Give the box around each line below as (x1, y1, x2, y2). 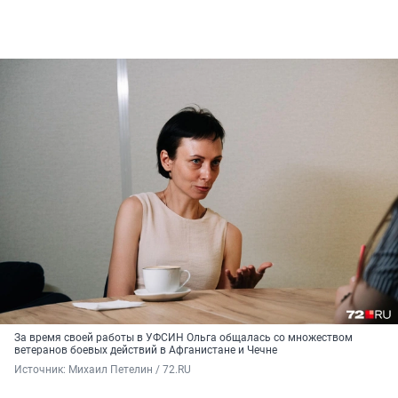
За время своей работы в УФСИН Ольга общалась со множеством (14, 331, 353, 345)
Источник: (14, 363, 68, 377)
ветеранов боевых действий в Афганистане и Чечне (14, 344, 277, 357)
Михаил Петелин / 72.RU (68, 363, 191, 377)
